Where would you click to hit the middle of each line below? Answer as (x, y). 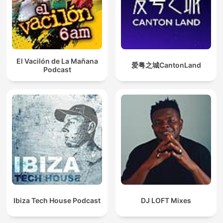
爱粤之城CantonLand (166, 65)
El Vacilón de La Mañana (57, 61)
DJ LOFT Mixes (166, 201)
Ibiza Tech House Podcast (57, 201)
